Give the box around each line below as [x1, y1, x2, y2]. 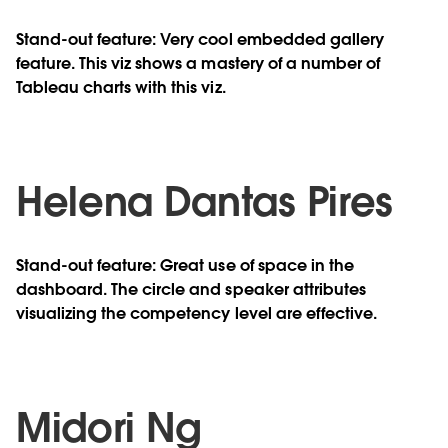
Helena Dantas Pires [16, 175, 393, 228]
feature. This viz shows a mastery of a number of [16, 52, 380, 74]
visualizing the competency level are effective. [16, 302, 377, 324]
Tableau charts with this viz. [16, 76, 226, 98]
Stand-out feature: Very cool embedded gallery [16, 28, 384, 50]
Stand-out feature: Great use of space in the [16, 254, 354, 276]
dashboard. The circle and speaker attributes [16, 278, 366, 300]
